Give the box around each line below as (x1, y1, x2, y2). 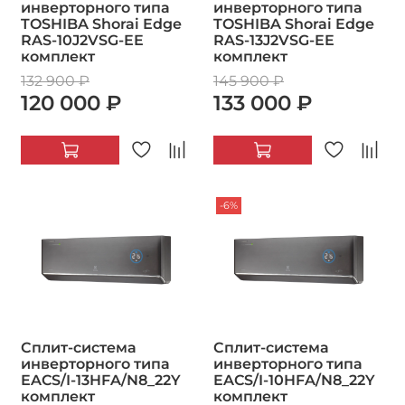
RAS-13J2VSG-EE (213, 31, 334, 49)
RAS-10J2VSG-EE (21, 31, 144, 49)
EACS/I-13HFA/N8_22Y (21, 372, 181, 390)
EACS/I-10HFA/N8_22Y (213, 372, 375, 390)
